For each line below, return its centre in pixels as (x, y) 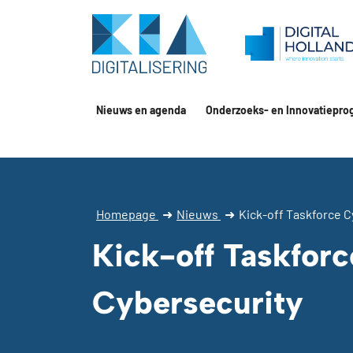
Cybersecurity (198, 303)
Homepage (127, 214)
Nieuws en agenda (141, 110)
